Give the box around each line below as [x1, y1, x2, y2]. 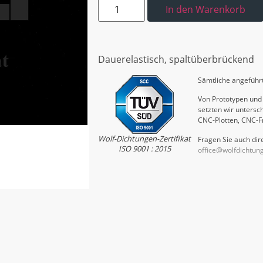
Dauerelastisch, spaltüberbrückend [98, 53, 254, 66]
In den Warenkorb [166, 3, 245, 16]
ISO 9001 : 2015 [118, 143, 171, 154]
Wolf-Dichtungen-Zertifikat [98, 133, 191, 144]
